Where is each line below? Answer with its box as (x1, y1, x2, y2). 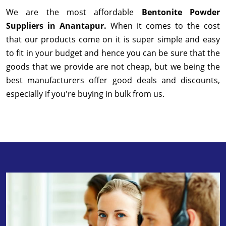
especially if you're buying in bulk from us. (6, 88, 166, 100)
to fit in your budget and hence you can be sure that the (6, 47, 220, 59)
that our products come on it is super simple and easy (6, 34, 220, 45)
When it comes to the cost (110, 20, 220, 32)
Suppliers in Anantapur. (6, 20, 110, 32)
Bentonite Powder (141, 7, 220, 18)
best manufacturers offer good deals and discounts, (6, 75, 220, 86)
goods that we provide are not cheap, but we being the (6, 61, 220, 73)
